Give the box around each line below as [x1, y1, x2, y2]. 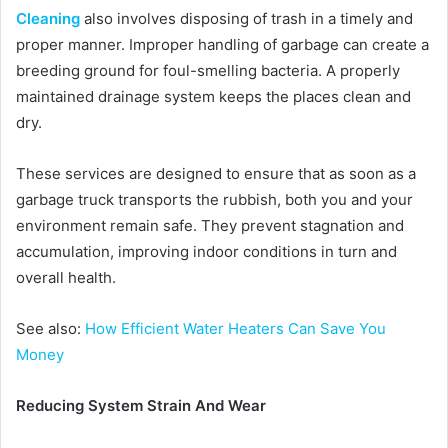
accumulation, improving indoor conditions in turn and [16, 242, 397, 262]
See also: [16, 319, 85, 339]
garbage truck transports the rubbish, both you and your [16, 190, 413, 210]
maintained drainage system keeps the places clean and [16, 87, 411, 107]
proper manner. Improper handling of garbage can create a [16, 35, 429, 55]
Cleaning [16, 9, 80, 29]
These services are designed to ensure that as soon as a [16, 164, 416, 184]
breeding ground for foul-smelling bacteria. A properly [16, 61, 400, 81]
